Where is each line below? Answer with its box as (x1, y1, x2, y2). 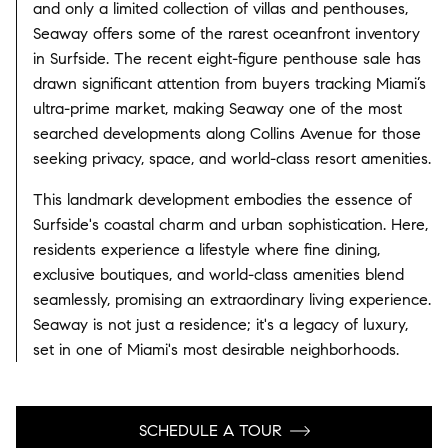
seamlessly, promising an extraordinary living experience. (33, 289, 431, 309)
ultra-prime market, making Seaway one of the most (33, 98, 402, 118)
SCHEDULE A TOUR (138, 421, 282, 441)
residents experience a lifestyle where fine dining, (33, 239, 380, 259)
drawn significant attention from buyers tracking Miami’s (33, 73, 426, 93)
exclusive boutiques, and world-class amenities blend (33, 264, 404, 284)
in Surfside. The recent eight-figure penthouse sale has (33, 48, 421, 68)
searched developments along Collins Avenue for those (33, 123, 421, 143)
